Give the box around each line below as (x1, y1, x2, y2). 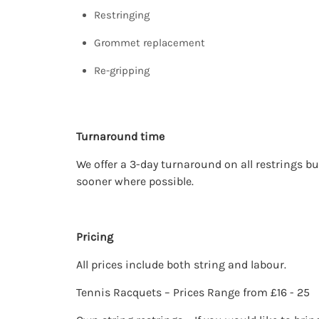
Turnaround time (76, 130, 164, 143)
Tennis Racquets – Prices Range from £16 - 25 (76, 286, 310, 299)
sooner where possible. (76, 174, 194, 188)
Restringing (94, 9, 150, 21)
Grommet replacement (94, 36, 205, 49)
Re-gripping (94, 64, 150, 77)
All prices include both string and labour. (76, 258, 286, 271)
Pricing (76, 230, 113, 244)
